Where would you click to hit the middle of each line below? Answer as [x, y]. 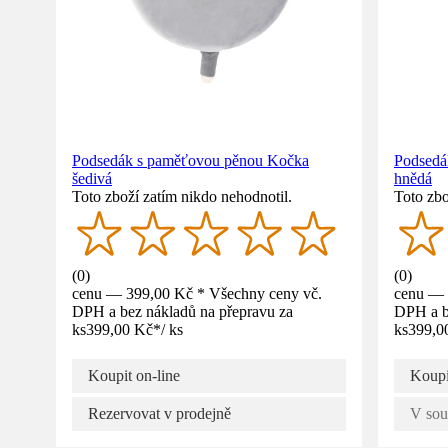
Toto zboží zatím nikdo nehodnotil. [182, 196]
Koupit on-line [134, 375]
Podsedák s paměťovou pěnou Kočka [190, 160]
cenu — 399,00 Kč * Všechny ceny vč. [197, 293]
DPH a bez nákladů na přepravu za [182, 311]
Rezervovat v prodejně [159, 413]
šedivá [92, 178]
